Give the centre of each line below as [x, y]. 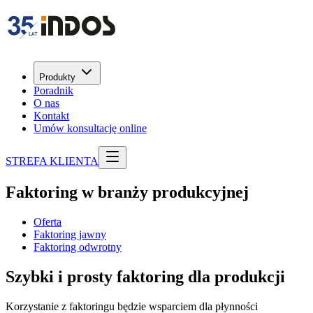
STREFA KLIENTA [52, 161]
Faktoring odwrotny [78, 247]
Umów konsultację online [90, 128]
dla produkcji [236, 276]
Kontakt [51, 116]
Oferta [48, 221]
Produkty [57, 77]
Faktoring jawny [70, 234]
